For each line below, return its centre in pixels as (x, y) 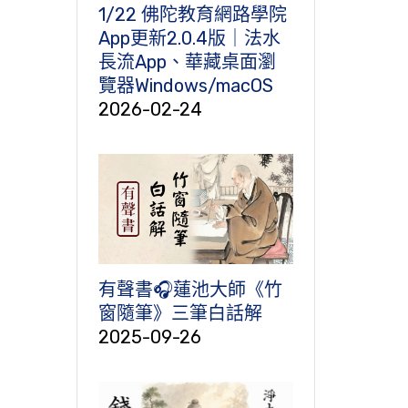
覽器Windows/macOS (185, 86)
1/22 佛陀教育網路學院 (192, 15)
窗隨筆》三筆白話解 (180, 313)
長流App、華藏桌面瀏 (187, 62)
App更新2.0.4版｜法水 (189, 39)
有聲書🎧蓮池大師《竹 (190, 289)
